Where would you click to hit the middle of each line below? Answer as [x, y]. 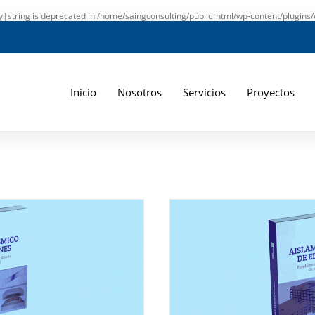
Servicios [204, 92]
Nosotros [139, 92]
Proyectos [270, 92]
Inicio [83, 92]
